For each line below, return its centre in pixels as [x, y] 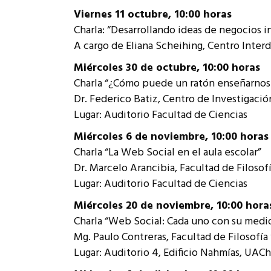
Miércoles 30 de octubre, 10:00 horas [167, 68]
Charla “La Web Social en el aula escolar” [168, 153]
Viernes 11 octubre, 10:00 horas [153, 15]
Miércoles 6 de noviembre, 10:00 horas [171, 137]
